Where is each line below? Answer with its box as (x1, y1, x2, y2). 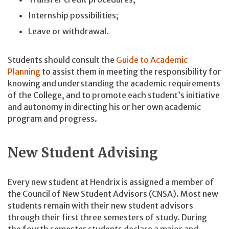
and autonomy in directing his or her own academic (8, 101, 201, 112)
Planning (8, 66, 40, 77)
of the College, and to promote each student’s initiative (8, 89, 220, 100)
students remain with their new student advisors (8, 200, 193, 211)
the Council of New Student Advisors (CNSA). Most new (8, 189, 218, 199)
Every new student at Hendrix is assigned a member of (8, 177, 214, 188)
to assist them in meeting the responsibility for (40, 66, 221, 77)
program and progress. (8, 113, 97, 124)
